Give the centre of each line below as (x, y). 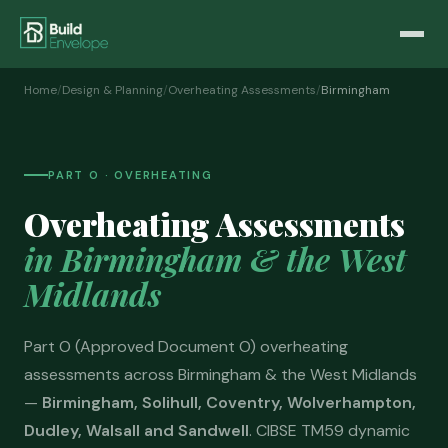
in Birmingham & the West (215, 258)
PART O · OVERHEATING (130, 175)
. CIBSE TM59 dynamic (329, 430)
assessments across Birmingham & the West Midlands (220, 374)
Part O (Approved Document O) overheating (186, 346)
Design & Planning (112, 90)
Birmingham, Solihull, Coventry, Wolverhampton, (229, 402)
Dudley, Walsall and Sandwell (136, 430)
